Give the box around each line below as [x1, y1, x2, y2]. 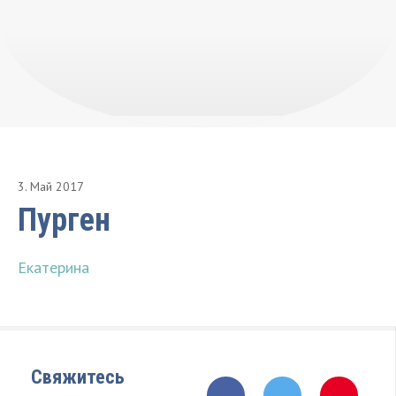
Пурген [18, 202, 110, 239]
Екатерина [18, 257, 89, 278]
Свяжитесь [31, 366, 125, 388]
